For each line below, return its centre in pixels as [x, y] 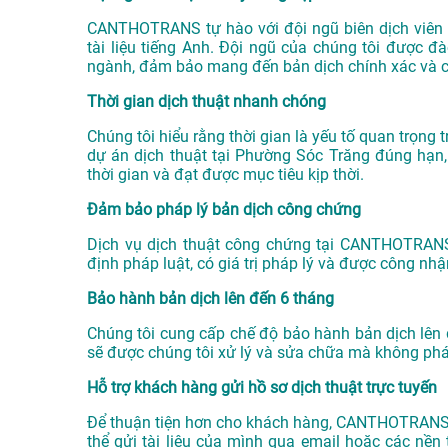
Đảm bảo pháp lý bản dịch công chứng [224, 210]
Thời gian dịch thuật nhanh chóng [206, 102]
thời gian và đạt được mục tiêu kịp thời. [225, 175]
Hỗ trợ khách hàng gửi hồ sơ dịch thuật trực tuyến [262, 388]
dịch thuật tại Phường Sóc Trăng [252, 156]
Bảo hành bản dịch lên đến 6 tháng [210, 299]
